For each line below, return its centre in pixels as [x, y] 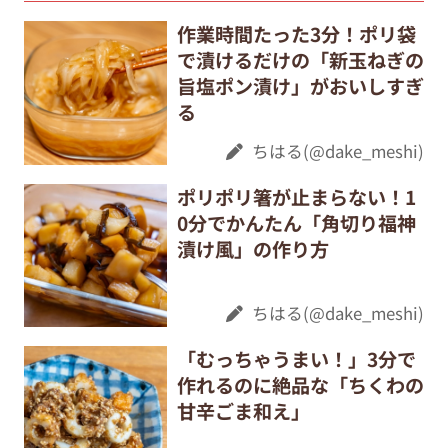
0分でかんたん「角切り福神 [296, 222]
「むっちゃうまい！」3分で [296, 359]
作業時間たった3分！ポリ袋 [296, 34]
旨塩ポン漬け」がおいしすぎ [300, 86]
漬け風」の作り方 [252, 248]
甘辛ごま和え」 [243, 411]
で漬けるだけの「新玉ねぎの [300, 60]
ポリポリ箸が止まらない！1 [296, 196]
